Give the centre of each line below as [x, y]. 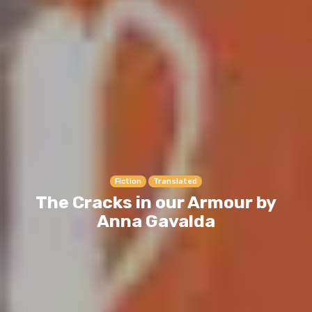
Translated [175, 181]
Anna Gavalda [156, 221]
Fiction [128, 181]
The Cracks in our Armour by [156, 202]
